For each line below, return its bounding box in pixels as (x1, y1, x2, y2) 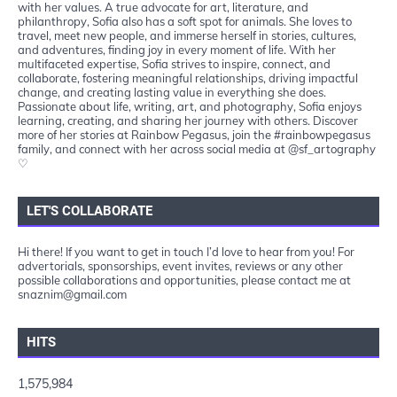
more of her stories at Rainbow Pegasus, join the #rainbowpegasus (18, 127, 370, 142)
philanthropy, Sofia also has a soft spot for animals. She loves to (18, 13, 352, 28)
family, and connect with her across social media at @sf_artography (18, 141, 376, 156)
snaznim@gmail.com (18, 286, 127, 301)
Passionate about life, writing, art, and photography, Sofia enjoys (18, 98, 362, 113)
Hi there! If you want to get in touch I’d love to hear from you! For (18, 244, 354, 259)
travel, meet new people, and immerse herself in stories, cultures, (18, 27, 356, 43)
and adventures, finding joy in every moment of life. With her (18, 42, 336, 57)
